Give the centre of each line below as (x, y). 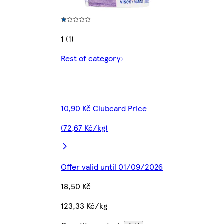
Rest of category (91, 58)
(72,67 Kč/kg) (85, 128)
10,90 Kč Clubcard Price (104, 108)
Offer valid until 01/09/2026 (112, 167)
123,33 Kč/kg (84, 206)
